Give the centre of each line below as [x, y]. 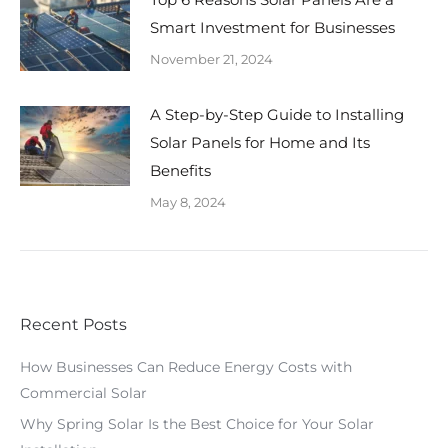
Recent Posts [73, 324]
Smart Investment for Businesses [272, 27]
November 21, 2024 [211, 59]
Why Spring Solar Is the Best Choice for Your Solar [197, 424]
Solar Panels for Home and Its [260, 142]
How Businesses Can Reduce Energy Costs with [186, 367]
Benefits [180, 170]
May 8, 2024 [188, 202]
